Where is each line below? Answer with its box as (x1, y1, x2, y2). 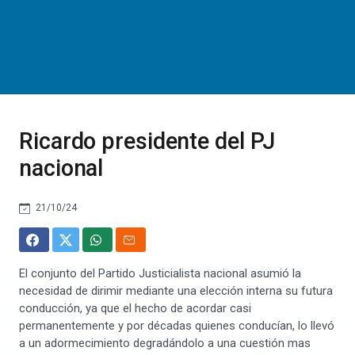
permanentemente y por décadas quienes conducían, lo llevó (19, 319, 334, 333)
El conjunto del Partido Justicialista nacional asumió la (19, 266, 301, 281)
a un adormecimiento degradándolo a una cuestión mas (19, 336, 311, 350)
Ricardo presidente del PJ (19, 128, 275, 155)
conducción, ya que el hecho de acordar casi (19, 301, 251, 315)
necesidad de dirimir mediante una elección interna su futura (19, 284, 333, 298)
